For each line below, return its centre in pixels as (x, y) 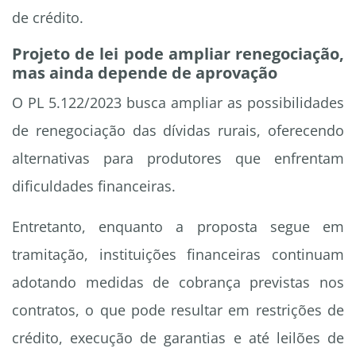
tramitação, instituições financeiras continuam (178, 255)
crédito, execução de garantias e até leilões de (178, 338)
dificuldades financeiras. (94, 186)
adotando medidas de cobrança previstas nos (178, 282)
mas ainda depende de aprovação (145, 73)
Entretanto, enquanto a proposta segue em (178, 227)
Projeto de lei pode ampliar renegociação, (178, 54)
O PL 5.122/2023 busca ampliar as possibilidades (178, 103)
